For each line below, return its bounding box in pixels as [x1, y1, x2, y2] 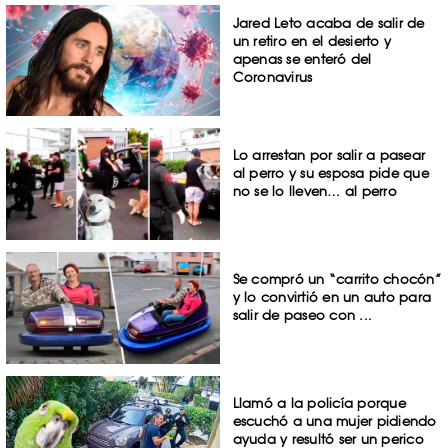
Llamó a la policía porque [232, 394, 406, 411]
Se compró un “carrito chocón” [232, 271, 441, 288]
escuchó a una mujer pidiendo [232, 412, 437, 429]
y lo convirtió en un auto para [232, 289, 432, 306]
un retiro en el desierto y [232, 32, 392, 49]
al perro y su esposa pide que [232, 165, 429, 182]
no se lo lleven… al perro [232, 183, 397, 200]
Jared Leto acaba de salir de [232, 14, 425, 31]
